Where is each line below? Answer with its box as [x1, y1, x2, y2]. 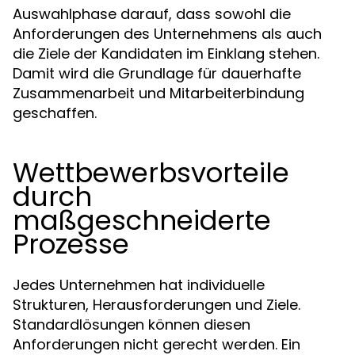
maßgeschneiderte [13, 201, 271, 239]
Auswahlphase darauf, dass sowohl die [13, 4, 291, 24]
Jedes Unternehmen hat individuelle [13, 275, 265, 295]
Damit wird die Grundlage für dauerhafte [13, 63, 301, 83]
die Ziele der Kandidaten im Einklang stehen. [13, 44, 319, 63]
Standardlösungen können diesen [13, 315, 250, 334]
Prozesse [13, 225, 129, 263]
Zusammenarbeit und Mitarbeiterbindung [13, 83, 304, 103]
